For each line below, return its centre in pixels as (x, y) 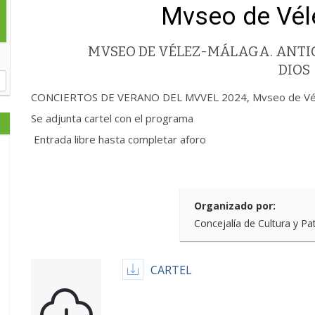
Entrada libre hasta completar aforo (118, 139)
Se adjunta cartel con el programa (112, 118)
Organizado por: (235, 206)
